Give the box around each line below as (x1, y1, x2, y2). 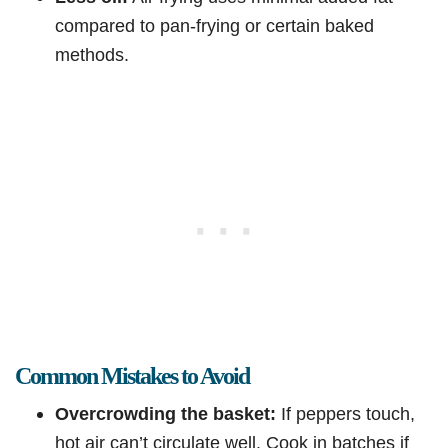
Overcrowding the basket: (55, 403, 276, 425)
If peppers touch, (276, 403, 415, 425)
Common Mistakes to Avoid (15, 363, 249, 390)
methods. (55, 44, 129, 66)
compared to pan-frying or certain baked (55, 15, 374, 37)
